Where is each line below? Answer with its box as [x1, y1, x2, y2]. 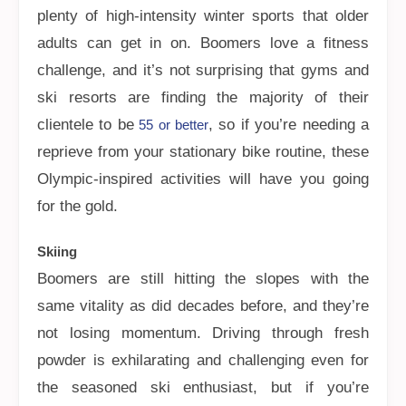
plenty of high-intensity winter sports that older [37, 7, 369, 24]
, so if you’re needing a [208, 116, 370, 133]
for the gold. [37, 198, 118, 215]
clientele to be [37, 116, 134, 133]
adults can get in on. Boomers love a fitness [37, 34, 369, 52]
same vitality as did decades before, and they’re [37, 297, 369, 314]
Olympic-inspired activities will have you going [37, 170, 369, 188]
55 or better [133, 117, 209, 132]
